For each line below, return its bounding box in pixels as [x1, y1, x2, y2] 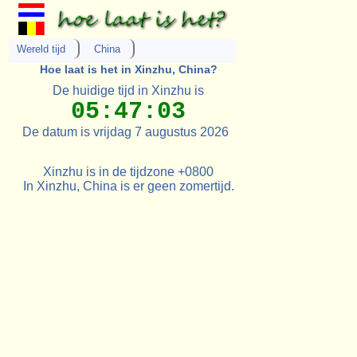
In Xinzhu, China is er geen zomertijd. [22, 178, 234, 193]
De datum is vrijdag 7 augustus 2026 [22, 124, 235, 139]
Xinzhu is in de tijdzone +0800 [43, 164, 214, 178]
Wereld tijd [17, 43, 66, 56]
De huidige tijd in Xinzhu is [53, 83, 205, 97]
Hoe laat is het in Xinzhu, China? [39, 63, 218, 76]
